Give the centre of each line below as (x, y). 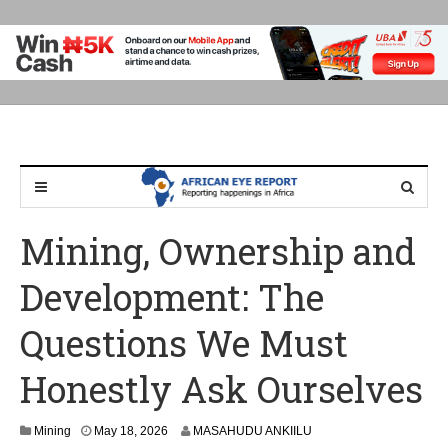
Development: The (172, 297)
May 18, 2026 (131, 431)
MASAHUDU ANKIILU (252, 431)
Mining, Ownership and (218, 251)
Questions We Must (184, 343)
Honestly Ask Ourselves (221, 389)
